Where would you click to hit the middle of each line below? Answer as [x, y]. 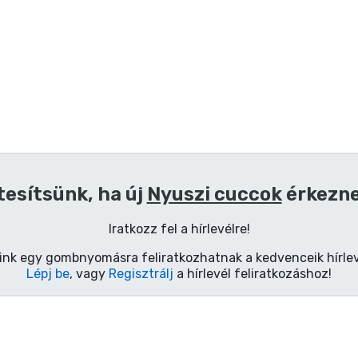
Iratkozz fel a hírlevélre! [179, 229]
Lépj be [48, 273]
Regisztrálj [141, 273]
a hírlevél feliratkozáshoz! [253, 273]
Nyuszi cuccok [214, 194]
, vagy [89, 273]
